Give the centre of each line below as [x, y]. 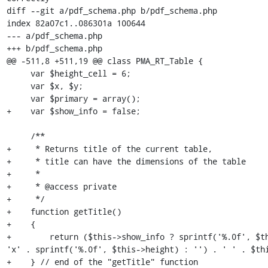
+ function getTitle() [64, 211]
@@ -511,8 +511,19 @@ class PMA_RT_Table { [104, 61]
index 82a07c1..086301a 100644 [76, 23]
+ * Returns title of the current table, [109, 149]
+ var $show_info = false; [73, 111]
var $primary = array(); [18, 98]
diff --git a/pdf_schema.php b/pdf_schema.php [112, 10]
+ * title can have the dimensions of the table [126, 161]
